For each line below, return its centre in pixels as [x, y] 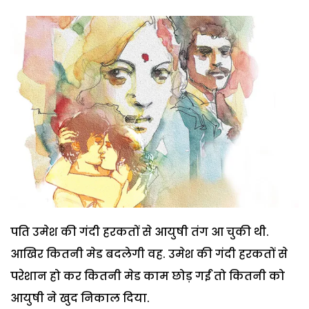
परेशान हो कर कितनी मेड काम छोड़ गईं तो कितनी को [148, 277]
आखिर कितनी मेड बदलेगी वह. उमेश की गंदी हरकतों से [149, 255]
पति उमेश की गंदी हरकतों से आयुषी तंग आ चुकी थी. [140, 232]
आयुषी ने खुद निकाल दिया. [80, 299]
